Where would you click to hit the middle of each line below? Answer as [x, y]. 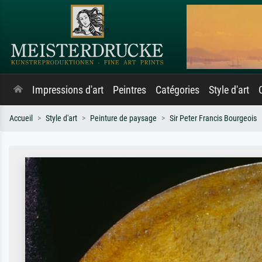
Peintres [130, 90]
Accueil [21, 118]
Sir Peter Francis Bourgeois [213, 118]
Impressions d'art [68, 90]
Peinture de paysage [123, 118]
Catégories [177, 90]
